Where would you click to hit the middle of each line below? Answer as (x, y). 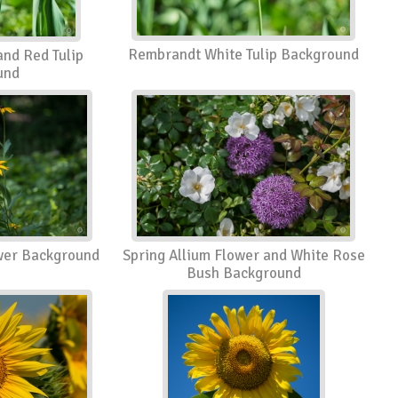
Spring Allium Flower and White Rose (243, 255)
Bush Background (243, 273)
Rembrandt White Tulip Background (244, 54)
